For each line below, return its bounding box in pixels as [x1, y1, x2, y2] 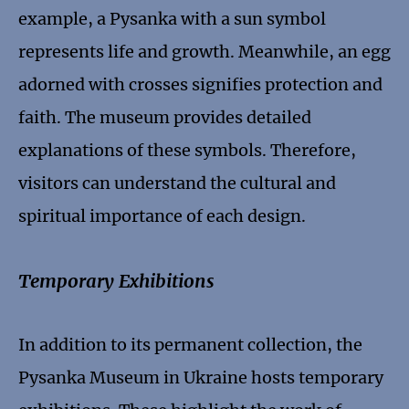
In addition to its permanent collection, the [18, 334, 362, 356]
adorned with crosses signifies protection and [18, 74, 383, 96]
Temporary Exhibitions [18, 269, 215, 293]
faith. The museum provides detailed [18, 107, 311, 129]
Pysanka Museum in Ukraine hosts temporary [18, 367, 383, 389]
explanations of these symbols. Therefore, [18, 140, 356, 162]
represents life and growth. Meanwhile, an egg [18, 41, 391, 63]
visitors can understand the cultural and [18, 173, 336, 194]
